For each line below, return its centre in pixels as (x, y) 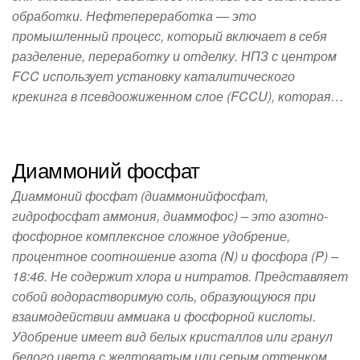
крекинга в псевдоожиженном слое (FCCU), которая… (178, 96)
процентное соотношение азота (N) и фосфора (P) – (175, 256)
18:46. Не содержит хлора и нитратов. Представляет (180, 276)
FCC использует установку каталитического (153, 76)
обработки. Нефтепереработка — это (134, 16)
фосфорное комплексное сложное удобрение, (151, 236)
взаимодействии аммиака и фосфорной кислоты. (164, 316)
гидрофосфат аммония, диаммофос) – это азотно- (170, 216)
